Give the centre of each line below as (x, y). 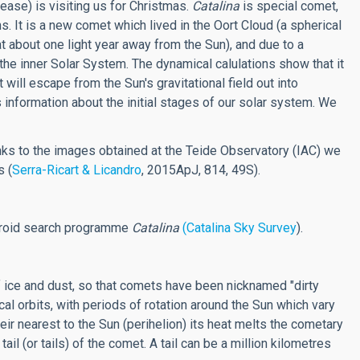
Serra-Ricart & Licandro (77, 170)
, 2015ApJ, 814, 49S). (201, 170)
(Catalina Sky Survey (239, 228)
